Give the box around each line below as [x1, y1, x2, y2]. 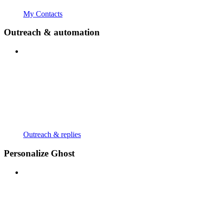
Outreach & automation [4, 27, 100, 38]
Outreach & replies [23, 130, 81, 139]
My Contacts [23, 9, 62, 18]
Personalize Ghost [4, 148, 75, 158]
